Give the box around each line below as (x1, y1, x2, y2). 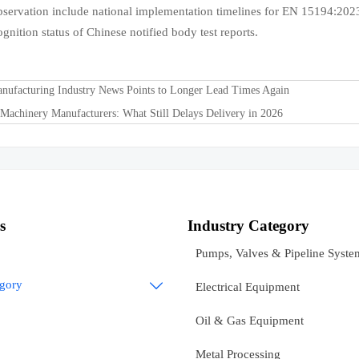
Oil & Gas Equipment (196, 313, 304, 327)
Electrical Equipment (196, 280, 300, 293)
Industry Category (188, 216, 309, 234)
